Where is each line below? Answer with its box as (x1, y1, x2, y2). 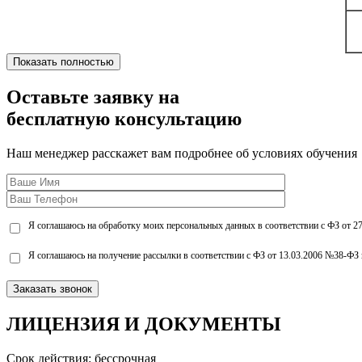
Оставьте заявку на (6, 86, 179, 108)
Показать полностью (13, 56, 114, 69)
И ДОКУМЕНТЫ (120, 313, 281, 335)
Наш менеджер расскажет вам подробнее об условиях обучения (6, 145, 357, 160)
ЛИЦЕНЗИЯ (6, 313, 120, 335)
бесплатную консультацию (6, 108, 242, 130)
